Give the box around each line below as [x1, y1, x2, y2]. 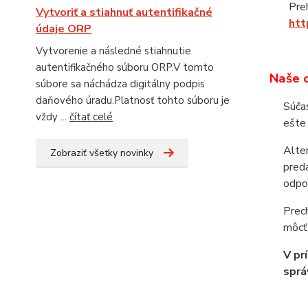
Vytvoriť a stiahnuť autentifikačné [36, 5, 212, 21]
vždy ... [36, 110, 69, 124]
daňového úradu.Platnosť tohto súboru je [36, 93, 230, 108]
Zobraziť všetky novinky [50, 146, 153, 160]
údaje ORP [36, 21, 91, 37]
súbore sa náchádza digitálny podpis [36, 77, 205, 91]
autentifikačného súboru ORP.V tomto [36, 60, 214, 75]
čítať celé [69, 110, 113, 124]
